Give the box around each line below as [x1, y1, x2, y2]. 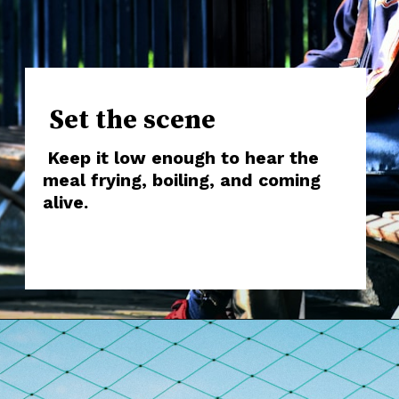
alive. [42, 192, 88, 213]
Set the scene [42, 102, 216, 137]
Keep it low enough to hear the [42, 148, 319, 168]
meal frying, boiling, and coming [42, 170, 321, 191]
